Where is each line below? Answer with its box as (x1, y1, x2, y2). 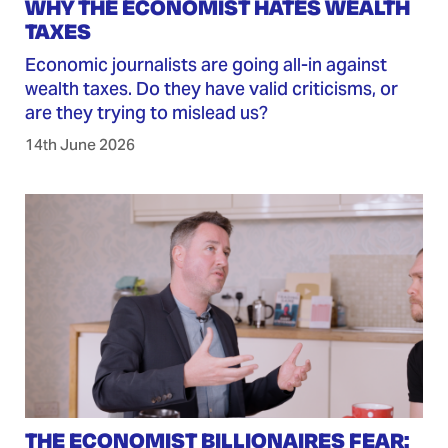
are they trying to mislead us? (24, 100, 268, 124)
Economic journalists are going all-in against (24, 52, 387, 76)
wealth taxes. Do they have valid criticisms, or (24, 76, 398, 100)
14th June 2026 (24, 134, 135, 154)
